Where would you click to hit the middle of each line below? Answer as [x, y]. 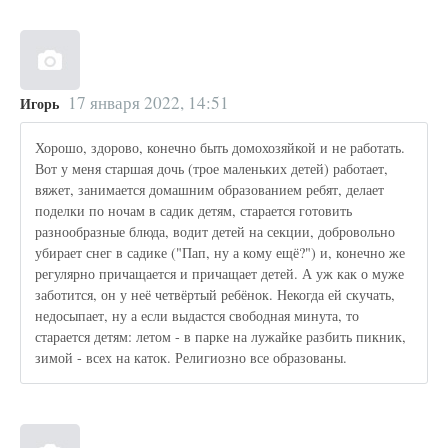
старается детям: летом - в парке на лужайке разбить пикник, [221, 337]
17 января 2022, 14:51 [148, 102]
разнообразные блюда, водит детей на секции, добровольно [215, 232]
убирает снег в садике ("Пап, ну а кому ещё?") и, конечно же [220, 253]
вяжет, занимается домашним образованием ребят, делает [210, 190]
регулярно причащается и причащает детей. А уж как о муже [220, 274]
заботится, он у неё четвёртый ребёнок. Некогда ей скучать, [215, 295]
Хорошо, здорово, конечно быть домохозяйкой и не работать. [220, 148]
